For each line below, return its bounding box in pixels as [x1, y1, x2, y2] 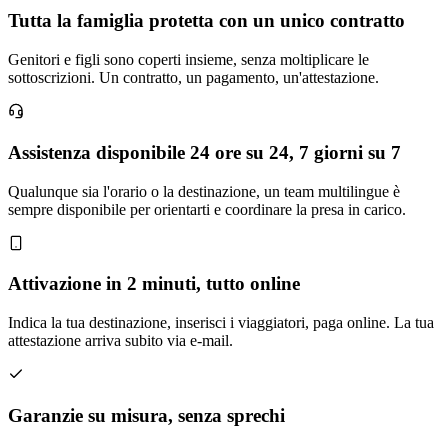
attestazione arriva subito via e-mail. [8, 331, 233, 349]
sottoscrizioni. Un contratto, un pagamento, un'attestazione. [8, 69, 379, 87]
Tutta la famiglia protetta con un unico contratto [8, 10, 405, 32]
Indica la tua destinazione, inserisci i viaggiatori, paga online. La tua [8, 313, 434, 331]
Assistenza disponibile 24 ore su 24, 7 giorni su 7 [8, 141, 401, 163]
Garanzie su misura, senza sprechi [8, 404, 285, 426]
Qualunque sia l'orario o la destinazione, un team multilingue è [8, 182, 400, 200]
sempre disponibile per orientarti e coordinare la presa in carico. [8, 200, 406, 218]
